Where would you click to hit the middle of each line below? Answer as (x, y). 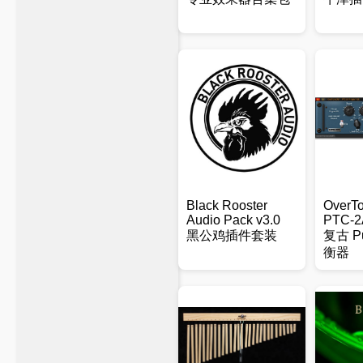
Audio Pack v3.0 (233, 220)
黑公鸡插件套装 (232, 235)
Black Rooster (227, 205)
